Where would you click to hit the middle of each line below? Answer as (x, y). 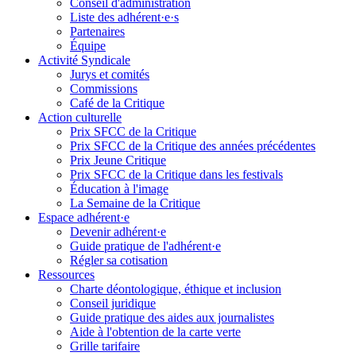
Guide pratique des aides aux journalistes (172, 317)
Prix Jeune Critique (118, 160)
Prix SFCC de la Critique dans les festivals (176, 174)
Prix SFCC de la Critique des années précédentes (193, 146)
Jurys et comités (110, 74)
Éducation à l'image (119, 189)
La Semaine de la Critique (135, 203)
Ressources (66, 275)
